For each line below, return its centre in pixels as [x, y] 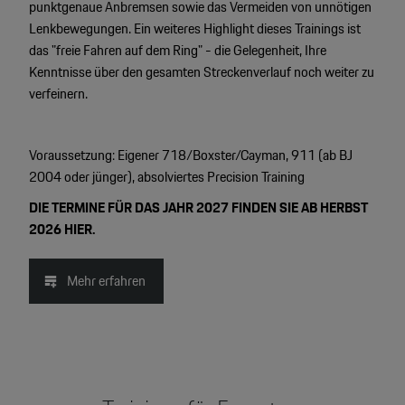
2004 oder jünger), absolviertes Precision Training [166, 176]
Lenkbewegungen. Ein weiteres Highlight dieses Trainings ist [194, 28]
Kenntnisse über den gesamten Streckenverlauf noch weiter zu [201, 71]
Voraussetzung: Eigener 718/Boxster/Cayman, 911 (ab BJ [190, 155]
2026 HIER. [61, 229]
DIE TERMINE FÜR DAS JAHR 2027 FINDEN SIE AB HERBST [198, 207]
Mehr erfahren [106, 280]
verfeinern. [58, 93]
